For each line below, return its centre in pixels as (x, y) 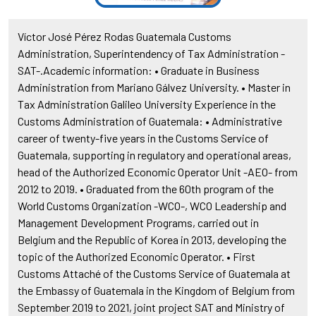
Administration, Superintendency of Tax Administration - (151, 54)
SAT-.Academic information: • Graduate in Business (138, 71)
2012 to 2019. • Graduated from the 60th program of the (145, 189)
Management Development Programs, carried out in (138, 223)
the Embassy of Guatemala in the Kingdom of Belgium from (156, 291)
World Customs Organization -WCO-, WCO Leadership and (152, 206)
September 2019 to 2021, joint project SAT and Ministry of (151, 308)
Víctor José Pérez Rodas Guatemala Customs (124, 37)
